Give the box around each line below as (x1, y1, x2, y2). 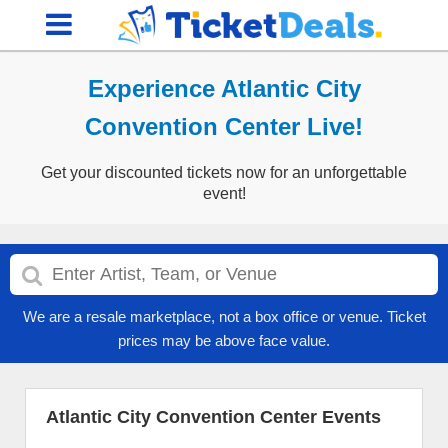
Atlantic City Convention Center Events (46, 407, 381, 427)
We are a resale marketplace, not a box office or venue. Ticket (22, 308, 426, 325)
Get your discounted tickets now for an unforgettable (41, 164, 407, 181)
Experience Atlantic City (87, 75, 361, 102)
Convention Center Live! (85, 113, 363, 140)
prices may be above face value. (118, 332, 330, 349)
